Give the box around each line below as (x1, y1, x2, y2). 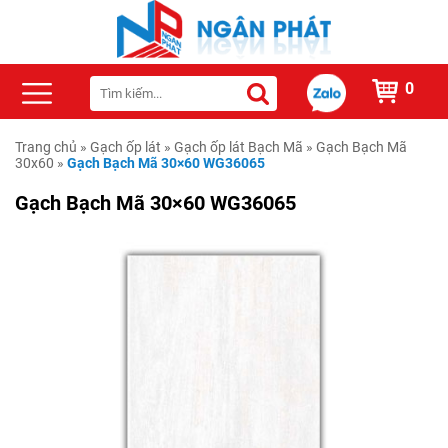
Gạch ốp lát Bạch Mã (174, 139, 303, 156)
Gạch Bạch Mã (316, 139, 407, 156)
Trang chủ (15, 139, 77, 156)
